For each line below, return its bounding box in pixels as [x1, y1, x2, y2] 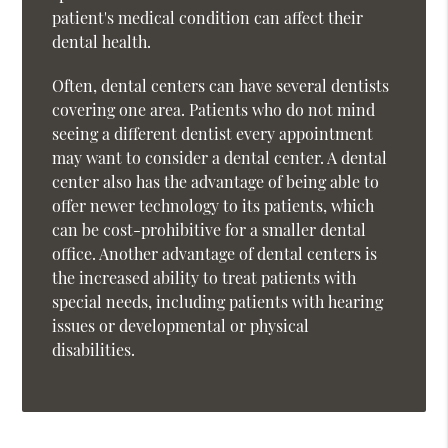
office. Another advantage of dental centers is [52, 242, 378, 264]
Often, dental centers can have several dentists [52, 74, 390, 96]
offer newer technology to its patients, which [52, 194, 375, 216]
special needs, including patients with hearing [52, 290, 384, 312]
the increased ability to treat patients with [52, 266, 357, 288]
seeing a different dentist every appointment [52, 122, 374, 144]
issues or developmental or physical [52, 314, 310, 336]
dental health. [52, 30, 152, 52]
